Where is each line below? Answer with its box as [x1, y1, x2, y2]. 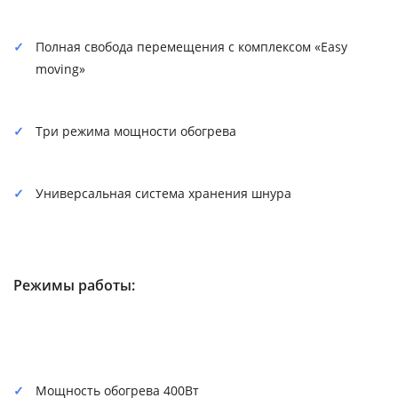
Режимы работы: [13, 275, 135, 295]
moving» [36, 60, 85, 77]
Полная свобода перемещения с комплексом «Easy [36, 37, 347, 55]
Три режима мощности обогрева [36, 122, 236, 139]
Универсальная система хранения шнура [36, 184, 291, 202]
